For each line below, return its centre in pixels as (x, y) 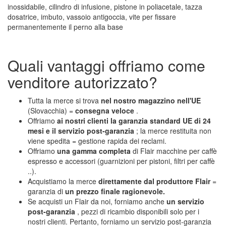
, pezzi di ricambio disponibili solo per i (137, 212)
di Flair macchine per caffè (174, 151)
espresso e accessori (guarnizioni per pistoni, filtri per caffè (121, 161)
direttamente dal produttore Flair (154, 181)
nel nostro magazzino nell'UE (151, 101)
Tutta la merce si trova (64, 101)
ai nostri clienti (83, 121)
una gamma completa (94, 151)
